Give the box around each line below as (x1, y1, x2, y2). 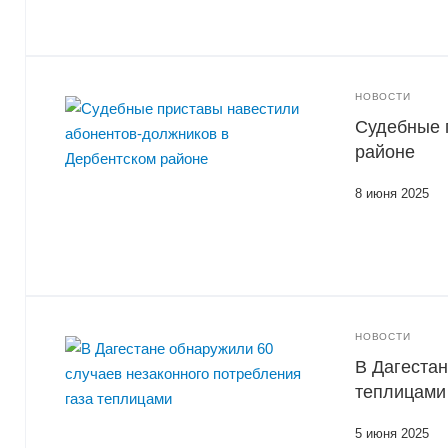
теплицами (355, 382, 446, 402)
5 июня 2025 (355, 426, 429, 441)
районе (355, 142, 415, 162)
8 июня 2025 (355, 186, 429, 201)
